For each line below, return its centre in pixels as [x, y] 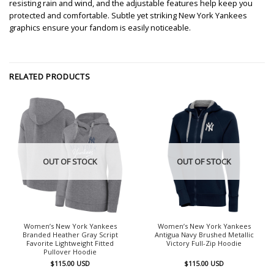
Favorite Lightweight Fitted [70, 243]
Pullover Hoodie [70, 252]
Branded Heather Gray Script [70, 235]
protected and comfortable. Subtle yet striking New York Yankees [128, 15]
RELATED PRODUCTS [50, 76]
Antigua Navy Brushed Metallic [204, 235]
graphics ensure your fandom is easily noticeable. [100, 27]
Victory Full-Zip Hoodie [204, 243]
